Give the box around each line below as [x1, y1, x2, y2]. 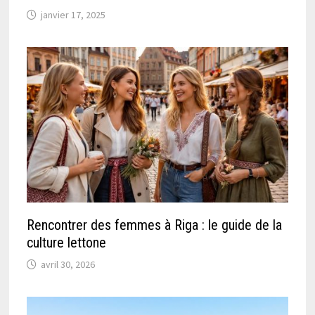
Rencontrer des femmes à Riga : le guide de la [27, 217, 283, 234]
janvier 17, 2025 [41, 8, 106, 22]
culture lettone [27, 234, 107, 252]
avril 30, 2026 [41, 258, 96, 271]
